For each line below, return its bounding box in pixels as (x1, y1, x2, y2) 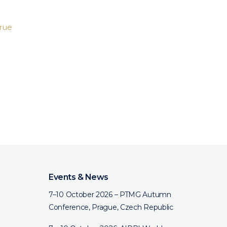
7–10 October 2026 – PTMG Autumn (49, 190, 171, 199)
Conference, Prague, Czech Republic (49, 203, 173, 212)
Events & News (49, 172, 108, 182)
